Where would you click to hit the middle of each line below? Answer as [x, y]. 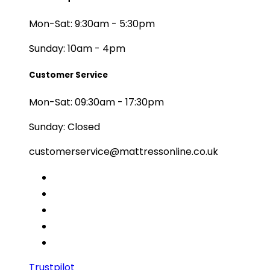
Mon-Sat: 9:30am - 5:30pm [92, 24]
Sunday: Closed [64, 127]
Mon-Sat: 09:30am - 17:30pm [96, 102]
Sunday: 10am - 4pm [77, 48]
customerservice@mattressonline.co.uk [124, 152]
